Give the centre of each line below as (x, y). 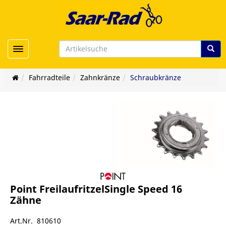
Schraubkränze (155, 77)
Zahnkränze (100, 77)
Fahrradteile (49, 77)
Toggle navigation (48, 48)
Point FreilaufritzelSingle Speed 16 (96, 189)
